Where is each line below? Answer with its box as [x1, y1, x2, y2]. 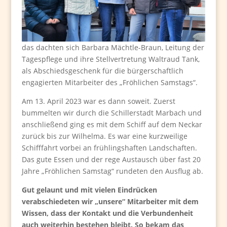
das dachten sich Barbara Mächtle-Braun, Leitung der [21, 43, 204, 53]
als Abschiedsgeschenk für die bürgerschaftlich [21, 66, 183, 76]
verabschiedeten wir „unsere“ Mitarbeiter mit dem [21, 197, 199, 207]
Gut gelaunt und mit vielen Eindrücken [21, 185, 157, 195]
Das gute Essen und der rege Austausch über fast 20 [21, 155, 201, 165]
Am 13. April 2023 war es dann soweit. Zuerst [21, 96, 175, 106]
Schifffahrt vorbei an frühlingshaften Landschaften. [21, 143, 197, 153]
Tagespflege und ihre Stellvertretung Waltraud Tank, [21, 54, 200, 64]
